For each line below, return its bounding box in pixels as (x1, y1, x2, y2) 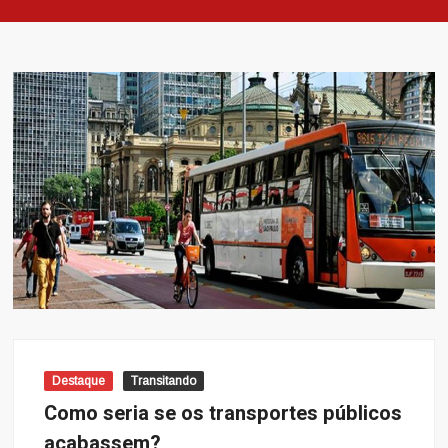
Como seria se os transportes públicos (44, 398, 403, 428)
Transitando (131, 373, 197, 388)
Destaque (52, 373, 106, 388)
